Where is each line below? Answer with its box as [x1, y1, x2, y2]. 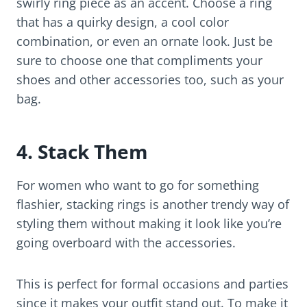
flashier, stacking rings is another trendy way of [16, 196, 289, 213]
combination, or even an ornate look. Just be [16, 33, 273, 50]
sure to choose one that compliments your [16, 52, 262, 69]
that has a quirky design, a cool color [16, 14, 229, 31]
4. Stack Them [16, 138, 148, 165]
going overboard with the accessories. [16, 234, 236, 251]
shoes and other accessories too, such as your [16, 71, 284, 88]
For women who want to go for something [16, 177, 259, 194]
